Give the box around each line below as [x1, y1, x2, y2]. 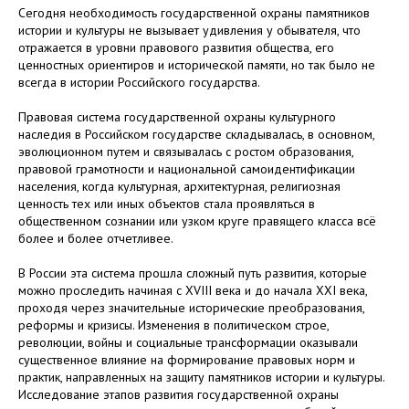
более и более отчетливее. [18, 229, 173, 246]
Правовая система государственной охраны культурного [18, 108, 336, 125]
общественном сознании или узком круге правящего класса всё [18, 212, 376, 229]
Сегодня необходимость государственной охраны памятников [18, 4, 370, 21]
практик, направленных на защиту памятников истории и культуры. [18, 368, 384, 385]
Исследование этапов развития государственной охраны [18, 385, 339, 403]
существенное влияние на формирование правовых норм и [18, 351, 355, 368]
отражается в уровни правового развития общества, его [18, 38, 334, 56]
